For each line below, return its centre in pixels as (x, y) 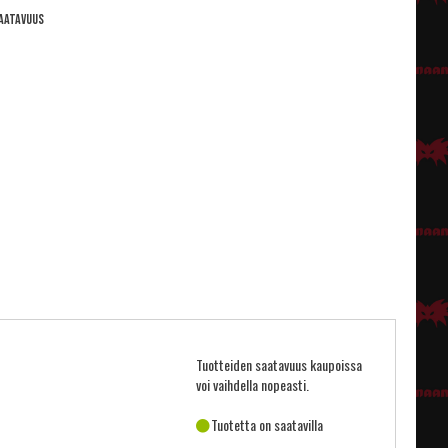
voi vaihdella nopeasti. (252, 384)
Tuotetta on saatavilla (267, 424)
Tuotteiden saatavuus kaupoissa (279, 364)
